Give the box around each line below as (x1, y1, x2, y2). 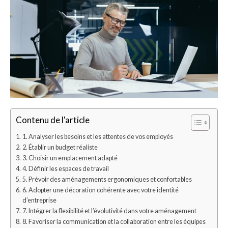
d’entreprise (22, 196, 56, 205)
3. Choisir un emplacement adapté (22, 154, 118, 162)
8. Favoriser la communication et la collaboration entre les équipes (22, 218, 206, 226)
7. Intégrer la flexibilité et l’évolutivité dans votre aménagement (22, 207, 196, 215)
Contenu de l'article (16, 115, 90, 126)
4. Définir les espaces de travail (22, 165, 109, 173)
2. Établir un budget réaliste (22, 144, 98, 152)
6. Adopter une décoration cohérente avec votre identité (22, 186, 179, 194)
